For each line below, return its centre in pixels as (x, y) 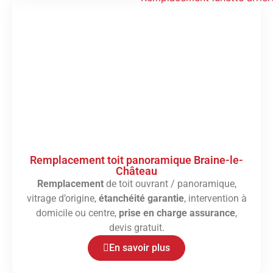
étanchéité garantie (141, 199)
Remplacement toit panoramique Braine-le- (136, 160)
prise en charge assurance (177, 213)
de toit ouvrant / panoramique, (170, 184)
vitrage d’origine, (62, 199)
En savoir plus (140, 248)
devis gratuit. (136, 228)
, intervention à (215, 199)
